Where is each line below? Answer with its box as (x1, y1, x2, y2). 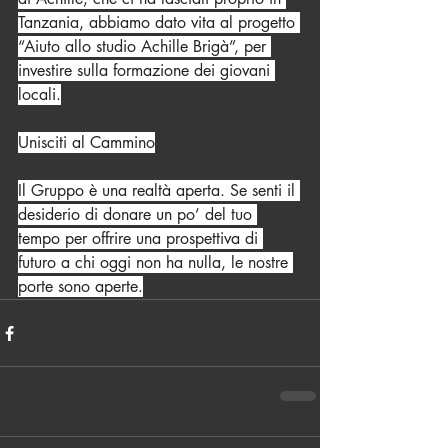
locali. (18, 84, 61, 105)
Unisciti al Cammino (18, 132, 155, 153)
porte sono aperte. (18, 276, 143, 297)
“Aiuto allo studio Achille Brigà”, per (18, 36, 271, 57)
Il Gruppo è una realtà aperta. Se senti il (18, 180, 300, 201)
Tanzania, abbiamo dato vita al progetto (18, 12, 300, 33)
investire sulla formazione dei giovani (18, 60, 275, 81)
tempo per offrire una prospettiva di (18, 228, 263, 249)
